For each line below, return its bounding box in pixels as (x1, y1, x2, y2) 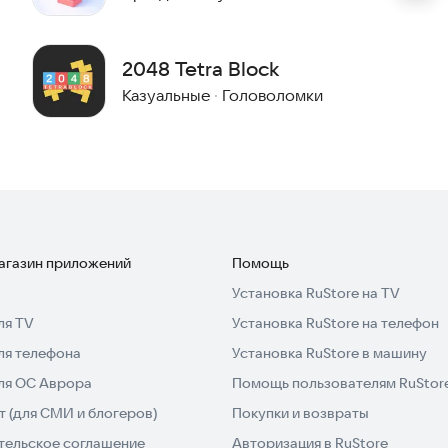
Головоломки (222, 85, 323, 106)
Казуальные (122, 85, 210, 106)
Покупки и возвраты (232, 404, 369, 423)
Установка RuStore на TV (232, 284, 400, 303)
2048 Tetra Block (122, 56, 279, 82)
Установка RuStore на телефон (232, 314, 439, 333)
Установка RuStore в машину (232, 344, 427, 363)
